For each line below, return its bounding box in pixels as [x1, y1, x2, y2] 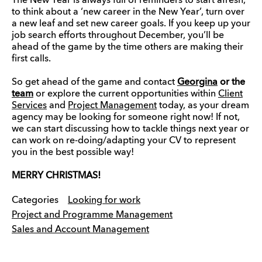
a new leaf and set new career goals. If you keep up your [12, 19, 250, 29]
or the [218, 77, 245, 87]
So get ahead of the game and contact [12, 77, 177, 87]
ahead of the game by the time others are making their [12, 42, 243, 52]
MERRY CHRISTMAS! [12, 171, 101, 181]
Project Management [68, 101, 157, 111]
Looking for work [68, 195, 140, 205]
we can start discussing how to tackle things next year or [12, 124, 249, 134]
